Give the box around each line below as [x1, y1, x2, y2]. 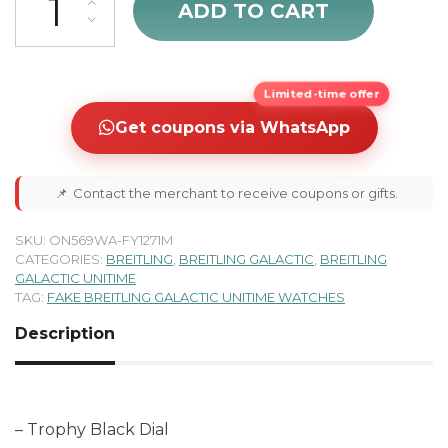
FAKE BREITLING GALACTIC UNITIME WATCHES [47, 288, 345, 305]
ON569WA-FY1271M [49, 231, 173, 248]
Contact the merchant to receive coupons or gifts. [72, 184, 398, 201]
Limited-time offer [264, 86, 378, 101]
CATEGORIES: [15, 250, 106, 267]
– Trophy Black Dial [15, 419, 169, 439]
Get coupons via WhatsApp [114, 117, 350, 137]
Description [15, 323, 115, 343]
